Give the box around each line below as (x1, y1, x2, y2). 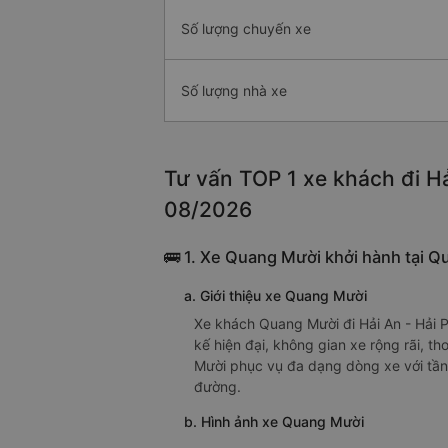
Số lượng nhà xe (181, 82, 287, 100)
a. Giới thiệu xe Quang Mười (184, 287, 367, 305)
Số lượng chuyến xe (181, 20, 311, 38)
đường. (194, 378, 241, 396)
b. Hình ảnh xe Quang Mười (184, 413, 364, 431)
